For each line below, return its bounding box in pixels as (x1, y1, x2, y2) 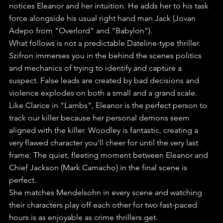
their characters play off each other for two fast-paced (9, 200, 199, 210)
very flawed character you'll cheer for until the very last (9, 138, 200, 148)
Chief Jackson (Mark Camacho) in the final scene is (9, 163, 189, 173)
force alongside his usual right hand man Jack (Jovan (9, 13, 198, 23)
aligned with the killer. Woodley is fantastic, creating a (9, 125, 200, 135)
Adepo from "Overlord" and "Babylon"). (9, 26, 152, 36)
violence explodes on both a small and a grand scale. (9, 88, 197, 98)
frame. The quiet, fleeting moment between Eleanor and (9, 150, 210, 160)
